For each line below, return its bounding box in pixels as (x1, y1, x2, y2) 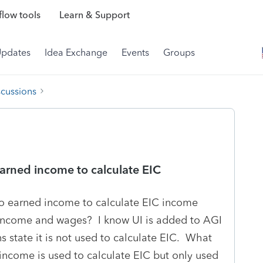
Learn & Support (59, 9, 130, 21)
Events (122, 47, 149, 58)
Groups (163, 47, 195, 58)
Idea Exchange (45, 47, 107, 58)
